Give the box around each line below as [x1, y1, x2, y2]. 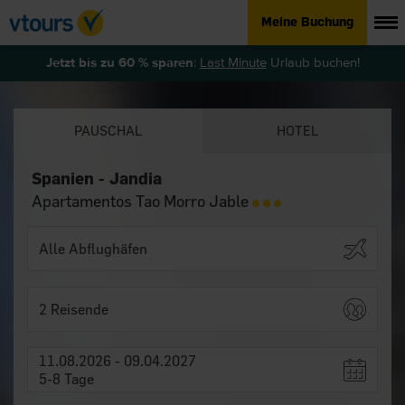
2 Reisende [39, 301, 108, 317]
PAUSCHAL [74, 123, 142, 138]
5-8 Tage [39, 371, 94, 387]
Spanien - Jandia [32, 169, 162, 188]
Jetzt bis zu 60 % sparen [45, 56, 193, 70]
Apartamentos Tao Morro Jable [32, 192, 252, 211]
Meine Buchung [261, 14, 353, 30]
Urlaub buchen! [266, 56, 360, 70]
